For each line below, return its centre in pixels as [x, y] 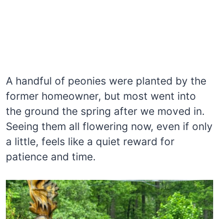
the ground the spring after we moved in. [105, 111]
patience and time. [51, 156]
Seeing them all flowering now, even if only [109, 126]
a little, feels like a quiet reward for [90, 141]
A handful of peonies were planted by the [106, 81]
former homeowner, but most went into [101, 96]
